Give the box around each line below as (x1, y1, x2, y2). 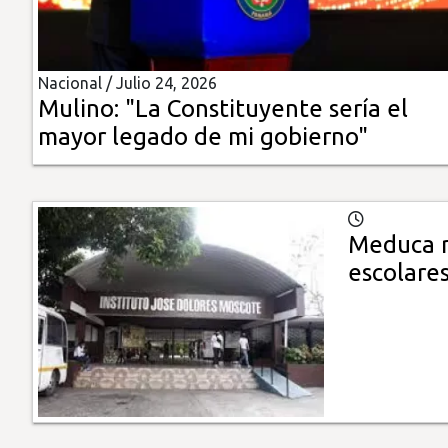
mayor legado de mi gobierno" (38, 123, 368, 151)
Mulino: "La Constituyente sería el (38, 95, 408, 123)
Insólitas (15, 27, 81, 46)
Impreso (15, 141, 80, 160)
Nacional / (38, 74, 116, 93)
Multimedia (15, 84, 103, 103)
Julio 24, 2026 (116, 74, 217, 93)
